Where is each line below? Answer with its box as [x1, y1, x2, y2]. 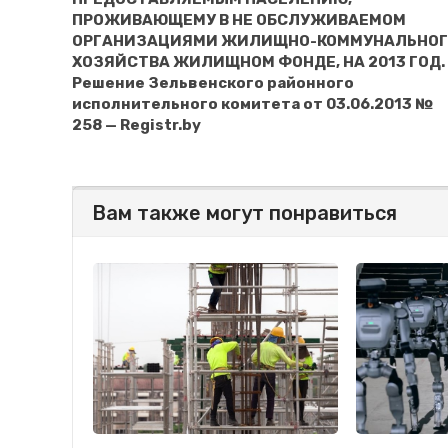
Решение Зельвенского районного [72, 73, 354, 92]
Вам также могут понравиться [92, 200, 397, 225]
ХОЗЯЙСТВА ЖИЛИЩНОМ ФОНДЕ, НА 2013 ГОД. [72, 52, 445, 71]
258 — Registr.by [72, 115, 201, 134]
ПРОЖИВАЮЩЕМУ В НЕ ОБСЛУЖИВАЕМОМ [72, 10, 406, 29]
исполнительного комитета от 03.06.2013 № [72, 94, 433, 113]
